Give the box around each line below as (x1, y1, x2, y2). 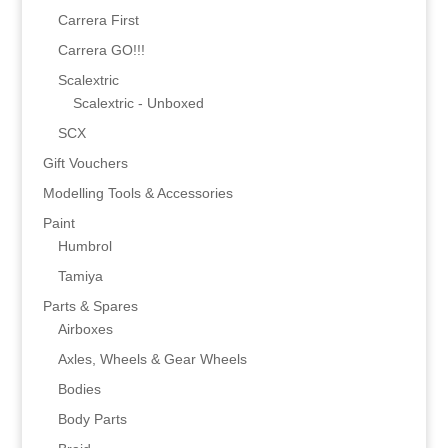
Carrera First (57, 11, 139, 28)
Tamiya (57, 267, 103, 284)
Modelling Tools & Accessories (42, 184, 233, 201)
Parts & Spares (42, 297, 138, 314)
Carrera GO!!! (57, 41, 145, 58)
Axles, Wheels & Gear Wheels (57, 350, 247, 367)
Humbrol (57, 237, 112, 254)
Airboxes (57, 320, 113, 337)
